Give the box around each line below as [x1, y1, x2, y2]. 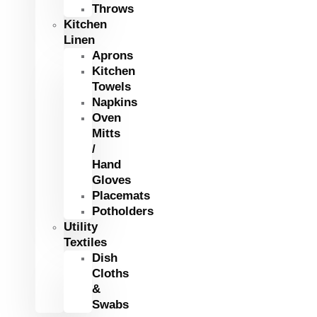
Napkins [92, 96, 137, 109]
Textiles [64, 236, 107, 249]
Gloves [92, 173, 131, 187]
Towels [92, 80, 131, 93]
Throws [92, 2, 134, 16]
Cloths [92, 267, 129, 280]
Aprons [92, 49, 133, 62]
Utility [64, 220, 98, 234]
